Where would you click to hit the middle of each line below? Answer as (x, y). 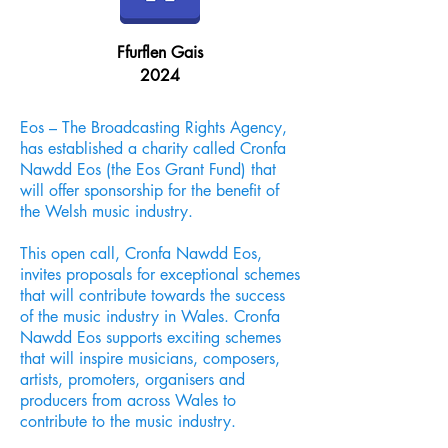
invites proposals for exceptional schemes (160, 274)
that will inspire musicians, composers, (150, 358)
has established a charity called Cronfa (153, 148)
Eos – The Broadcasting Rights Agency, (153, 127)
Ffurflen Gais (160, 52)
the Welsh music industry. (106, 211)
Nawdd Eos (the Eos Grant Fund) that (148, 169)
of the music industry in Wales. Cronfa (150, 316)
